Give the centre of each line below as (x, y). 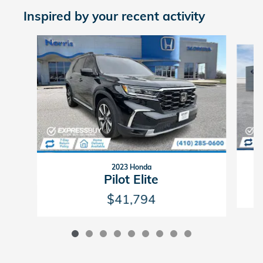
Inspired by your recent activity (114, 16)
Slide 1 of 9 (30, 41)
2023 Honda (131, 167)
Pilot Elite (131, 179)
